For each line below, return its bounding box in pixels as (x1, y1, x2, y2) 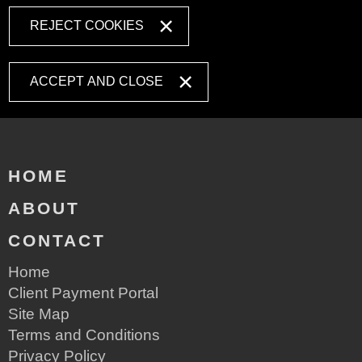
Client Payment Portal (8, 284, 158, 301)
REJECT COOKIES (30, 18, 145, 32)
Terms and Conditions (8, 326, 160, 343)
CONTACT (8, 230, 106, 250)
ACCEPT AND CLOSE (30, 74, 164, 88)
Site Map (8, 305, 69, 322)
